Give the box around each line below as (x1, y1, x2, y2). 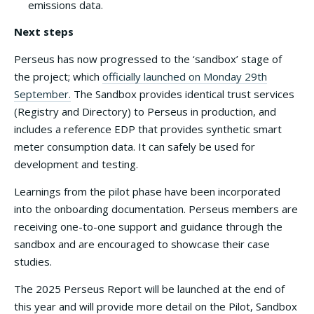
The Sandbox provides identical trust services (71, 87, 294, 101)
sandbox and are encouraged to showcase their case (14, 237, 270, 251)
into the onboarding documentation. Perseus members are (14, 202, 298, 216)
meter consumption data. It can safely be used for (14, 139, 255, 153)
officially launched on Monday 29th (102, 69, 267, 83)
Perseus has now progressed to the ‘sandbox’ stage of (14, 52, 282, 66)
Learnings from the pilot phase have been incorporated (14, 184, 280, 198)
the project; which (14, 69, 102, 83)
